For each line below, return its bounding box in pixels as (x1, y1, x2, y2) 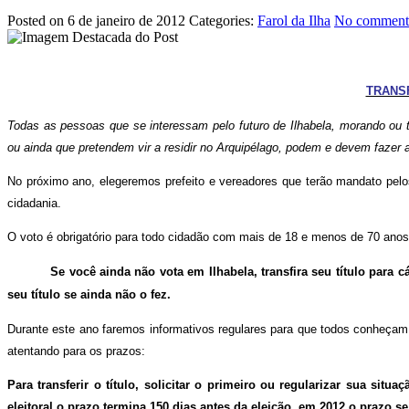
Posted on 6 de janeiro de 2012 (7, 12, 185, 28)
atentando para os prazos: (7, 344, 145, 358)
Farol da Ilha (257, 12, 330, 28)
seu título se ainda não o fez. (7, 287, 171, 301)
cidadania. (7, 196, 61, 211)
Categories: (189, 12, 257, 28)
